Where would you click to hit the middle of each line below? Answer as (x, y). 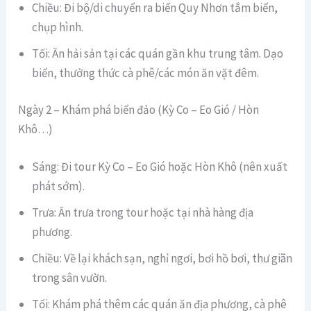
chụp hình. (58, 27)
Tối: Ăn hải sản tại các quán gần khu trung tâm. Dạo (158, 53)
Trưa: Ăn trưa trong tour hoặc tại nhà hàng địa (143, 212)
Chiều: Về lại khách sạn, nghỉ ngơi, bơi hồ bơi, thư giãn (162, 258)
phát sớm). (59, 186)
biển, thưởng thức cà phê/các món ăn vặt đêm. (146, 73)
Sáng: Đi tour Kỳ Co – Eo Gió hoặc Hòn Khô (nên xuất (160, 166)
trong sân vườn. (70, 277)
